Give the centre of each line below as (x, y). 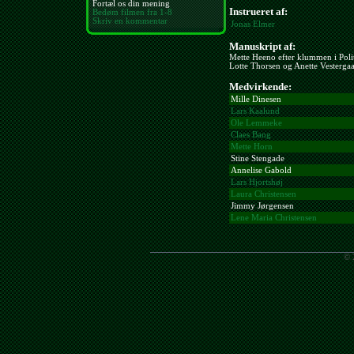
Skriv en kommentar (130, 21)
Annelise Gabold (261, 171)
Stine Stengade (258, 159)
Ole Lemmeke (256, 123)
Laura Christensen (264, 194)
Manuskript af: (262, 46)
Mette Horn (252, 147)
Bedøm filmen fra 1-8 (132, 12)
